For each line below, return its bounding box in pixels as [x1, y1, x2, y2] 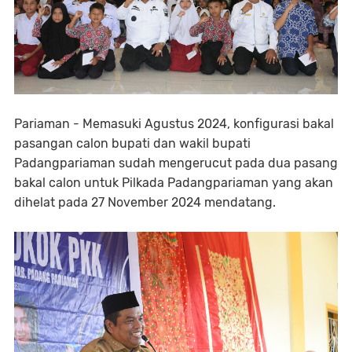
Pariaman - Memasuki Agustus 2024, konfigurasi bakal [14, 116, 334, 131]
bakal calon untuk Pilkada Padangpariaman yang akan [14, 175, 333, 190]
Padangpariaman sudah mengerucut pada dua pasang [14, 156, 338, 170]
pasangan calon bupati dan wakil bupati [14, 136, 251, 151]
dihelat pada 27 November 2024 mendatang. [14, 195, 276, 210]
